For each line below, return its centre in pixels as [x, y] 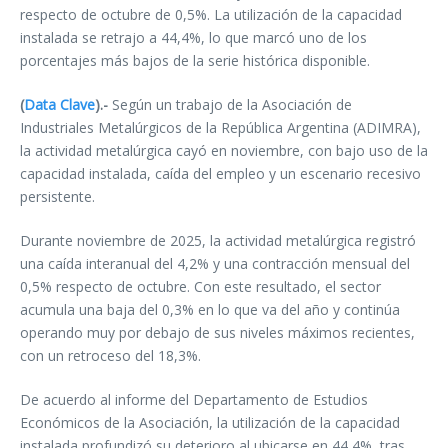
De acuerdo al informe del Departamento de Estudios [194, 399]
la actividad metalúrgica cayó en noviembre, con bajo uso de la [224, 150]
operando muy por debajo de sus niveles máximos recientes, [217, 332]
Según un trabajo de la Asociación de [232, 104]
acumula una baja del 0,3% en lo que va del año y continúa [210, 309]
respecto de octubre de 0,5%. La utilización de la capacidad [211, 14]
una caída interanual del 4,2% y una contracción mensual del [215, 263]
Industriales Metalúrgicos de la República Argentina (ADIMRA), [220, 127]
